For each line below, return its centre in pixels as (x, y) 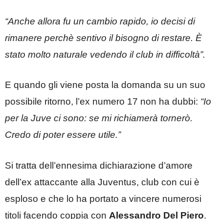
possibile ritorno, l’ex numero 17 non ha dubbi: (101, 102)
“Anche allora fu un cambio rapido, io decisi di (100, 21)
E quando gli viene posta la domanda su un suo (105, 85)
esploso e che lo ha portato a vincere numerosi (103, 198)
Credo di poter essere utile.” (63, 135)
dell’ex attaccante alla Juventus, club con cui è (102, 182)
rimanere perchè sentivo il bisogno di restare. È (103, 38)
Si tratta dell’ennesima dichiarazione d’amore (99, 165)
